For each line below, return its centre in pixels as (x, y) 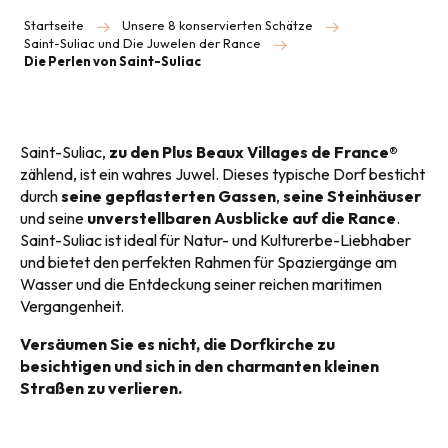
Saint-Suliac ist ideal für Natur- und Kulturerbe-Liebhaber (215, 240)
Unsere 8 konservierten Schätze (217, 25)
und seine (53, 218)
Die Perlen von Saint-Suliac (112, 61)
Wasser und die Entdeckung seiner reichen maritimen (201, 284)
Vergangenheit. (72, 306)
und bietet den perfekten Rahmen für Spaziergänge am (208, 262)
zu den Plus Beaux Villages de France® (253, 152)
